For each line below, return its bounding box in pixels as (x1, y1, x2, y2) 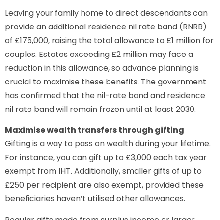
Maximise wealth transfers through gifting (5, 124, 184, 136)
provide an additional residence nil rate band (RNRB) (5, 21, 207, 32)
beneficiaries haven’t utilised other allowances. (5, 193, 185, 205)
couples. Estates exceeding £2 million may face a (5, 48, 193, 60)
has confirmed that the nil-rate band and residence (5, 89, 205, 101)
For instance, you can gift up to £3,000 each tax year (5, 152, 207, 164)
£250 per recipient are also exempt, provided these (5, 179, 204, 191)
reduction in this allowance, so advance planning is (5, 62, 199, 74)
